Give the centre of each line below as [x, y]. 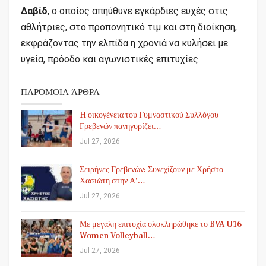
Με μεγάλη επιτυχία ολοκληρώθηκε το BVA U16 [161, 224]
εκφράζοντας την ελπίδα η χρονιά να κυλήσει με [124, 43]
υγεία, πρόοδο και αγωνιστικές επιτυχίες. [110, 59]
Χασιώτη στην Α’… [113, 181]
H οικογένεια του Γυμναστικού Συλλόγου [149, 115]
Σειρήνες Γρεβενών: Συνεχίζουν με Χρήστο [151, 170]
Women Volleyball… [118, 235]
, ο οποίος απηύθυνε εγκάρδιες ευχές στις [138, 11]
